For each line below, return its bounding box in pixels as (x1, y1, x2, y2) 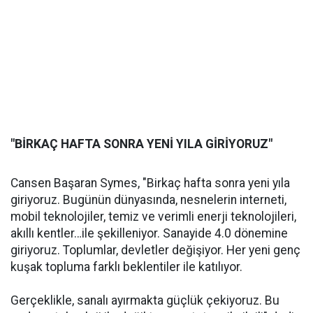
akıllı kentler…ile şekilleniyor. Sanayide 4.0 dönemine (10, 226, 288, 240)
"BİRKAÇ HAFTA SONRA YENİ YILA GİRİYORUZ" (10, 137, 272, 151)
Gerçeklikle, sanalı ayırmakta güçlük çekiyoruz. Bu (10, 293, 279, 307)
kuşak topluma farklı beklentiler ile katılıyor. (10, 260, 242, 274)
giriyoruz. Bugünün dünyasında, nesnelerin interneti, (10, 193, 286, 207)
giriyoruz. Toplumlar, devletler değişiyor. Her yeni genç (10, 243, 300, 257)
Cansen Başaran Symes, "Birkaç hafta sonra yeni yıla (10, 176, 290, 190)
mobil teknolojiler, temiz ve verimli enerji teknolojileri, (10, 210, 296, 224)
